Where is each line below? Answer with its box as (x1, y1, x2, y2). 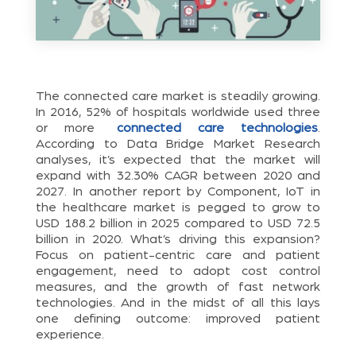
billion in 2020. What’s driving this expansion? (35, 232, 321, 246)
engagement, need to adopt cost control (35, 264, 321, 277)
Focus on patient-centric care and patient (35, 248, 321, 261)
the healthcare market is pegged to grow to (35, 200, 321, 214)
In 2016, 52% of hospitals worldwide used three (35, 105, 321, 118)
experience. (35, 327, 104, 341)
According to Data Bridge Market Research (35, 137, 321, 150)
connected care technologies (116, 121, 319, 134)
